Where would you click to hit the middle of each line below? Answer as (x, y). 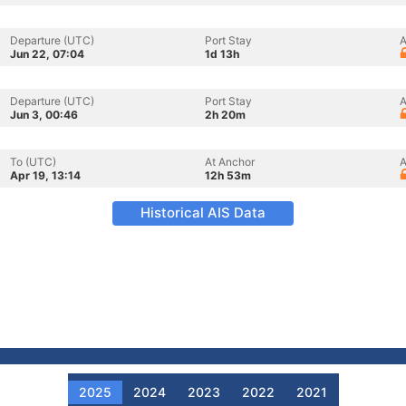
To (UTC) (33, 162)
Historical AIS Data (203, 213)
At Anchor (230, 162)
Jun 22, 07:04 (47, 54)
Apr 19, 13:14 (45, 175)
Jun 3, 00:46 (44, 115)
